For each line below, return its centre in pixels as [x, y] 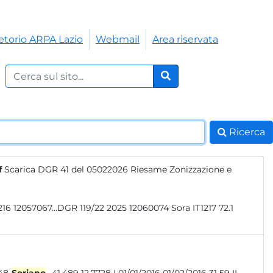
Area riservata [185, 39]
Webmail [118, 39]
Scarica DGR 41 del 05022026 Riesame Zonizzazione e [118, 169]
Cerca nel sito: [39, 71]
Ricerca [247, 132]
